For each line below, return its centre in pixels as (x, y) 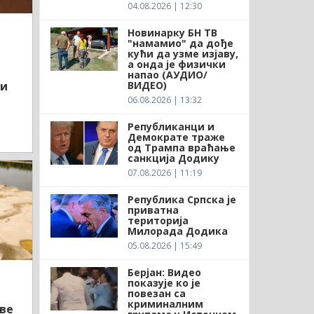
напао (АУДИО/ (167, 74)
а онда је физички (176, 64)
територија (158, 220)
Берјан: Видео (164, 272)
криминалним (165, 303)
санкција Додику (173, 158)
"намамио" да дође (180, 43)
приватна (153, 210)
